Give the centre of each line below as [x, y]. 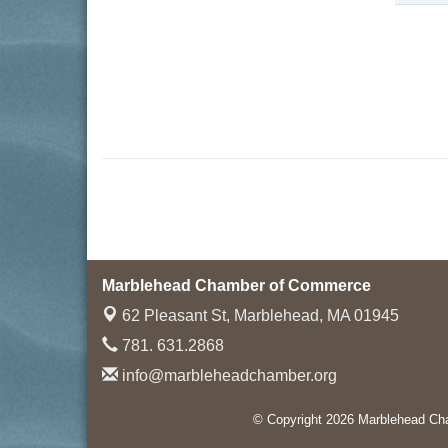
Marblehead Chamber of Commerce [236, 285]
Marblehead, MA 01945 [316, 315]
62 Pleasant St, [178, 315]
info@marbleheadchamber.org [227, 375]
